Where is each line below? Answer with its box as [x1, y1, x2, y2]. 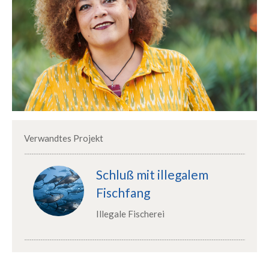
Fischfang [95, 184, 150, 200]
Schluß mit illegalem [95, 166, 208, 182]
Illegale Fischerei [95, 208, 165, 219]
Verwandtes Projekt [24, 132, 103, 144]
